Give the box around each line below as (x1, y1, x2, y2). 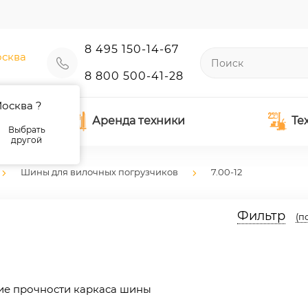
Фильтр (237, 208, 285, 223)
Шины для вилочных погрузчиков (21, 166, 178, 177)
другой (11, 135, 43, 145)
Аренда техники (91, 114, 185, 127)
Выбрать (8, 124, 45, 135)
